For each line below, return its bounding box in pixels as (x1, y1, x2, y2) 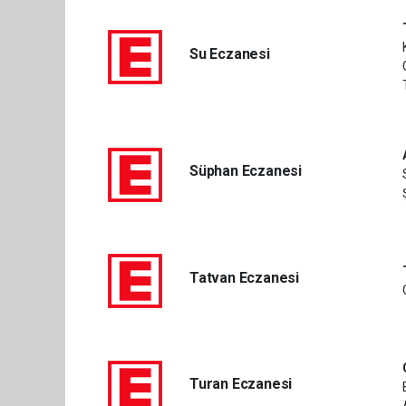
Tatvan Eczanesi (188, 268, 300, 286)
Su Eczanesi (188, 44, 270, 63)
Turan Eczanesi (188, 375, 293, 392)
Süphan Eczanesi (188, 162, 303, 179)
